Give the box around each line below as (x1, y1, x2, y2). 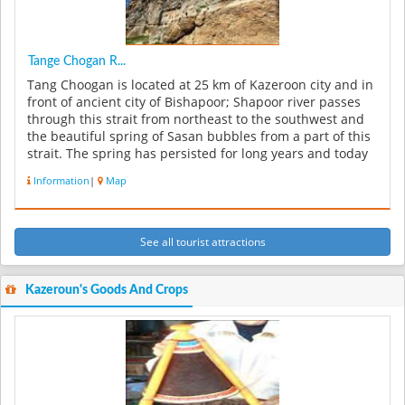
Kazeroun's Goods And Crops (25, 283, 188, 297)
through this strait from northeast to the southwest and (27, 111, 364, 128)
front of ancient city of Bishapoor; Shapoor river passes (27, 94, 361, 111)
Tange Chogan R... (28, 55, 126, 69)
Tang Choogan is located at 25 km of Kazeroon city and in (27, 77, 373, 94)
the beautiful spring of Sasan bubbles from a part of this (27, 128, 371, 146)
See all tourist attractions (139, 233, 266, 250)
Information (33, 173, 89, 187)
